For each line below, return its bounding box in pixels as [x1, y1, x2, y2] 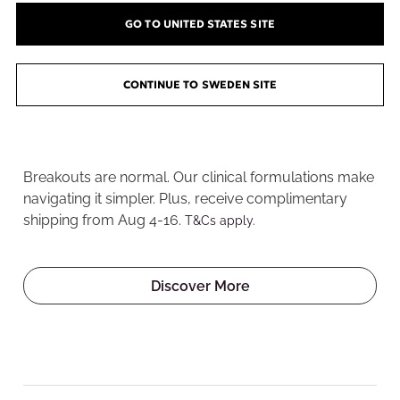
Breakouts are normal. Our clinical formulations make [23, 169, 374, 186]
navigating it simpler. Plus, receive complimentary [23, 190, 347, 207]
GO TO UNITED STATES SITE [125, 16, 275, 30]
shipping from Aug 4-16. [23, 212, 185, 229]
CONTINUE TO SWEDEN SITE [122, 77, 278, 91]
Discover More [150, 278, 250, 295]
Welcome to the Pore [23, 94, 278, 123]
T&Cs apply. [185, 213, 255, 228]
